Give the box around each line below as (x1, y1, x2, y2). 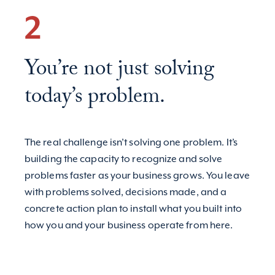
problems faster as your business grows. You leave (24, 170, 250, 182)
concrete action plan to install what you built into (24, 203, 242, 215)
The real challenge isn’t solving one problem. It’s (24, 137, 238, 149)
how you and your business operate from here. (24, 220, 233, 232)
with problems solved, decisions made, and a (24, 187, 227, 199)
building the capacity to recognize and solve (24, 153, 223, 166)
